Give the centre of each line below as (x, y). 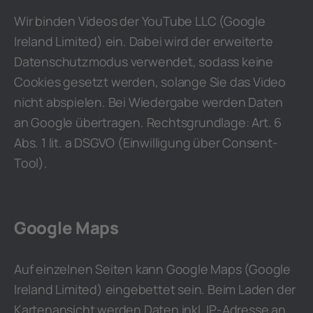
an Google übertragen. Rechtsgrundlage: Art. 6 (148, 122)
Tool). (31, 163)
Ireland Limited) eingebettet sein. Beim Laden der (155, 289)
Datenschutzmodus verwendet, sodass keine (144, 61)
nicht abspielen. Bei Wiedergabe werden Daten (149, 102)
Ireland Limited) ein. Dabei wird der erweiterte (144, 41)
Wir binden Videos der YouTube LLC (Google (140, 21)
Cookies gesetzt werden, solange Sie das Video (150, 82)
